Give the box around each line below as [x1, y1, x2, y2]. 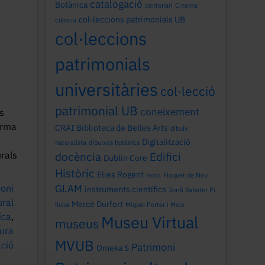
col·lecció [160, 83, 216, 99]
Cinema [175, 1, 198, 9]
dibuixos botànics [89, 138, 140, 147]
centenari [145, 1, 173, 9]
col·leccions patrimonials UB [79, 14, 186, 25]
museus [55, 216, 99, 232]
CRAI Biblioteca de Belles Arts [55, 122, 169, 133]
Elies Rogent [97, 169, 144, 180]
